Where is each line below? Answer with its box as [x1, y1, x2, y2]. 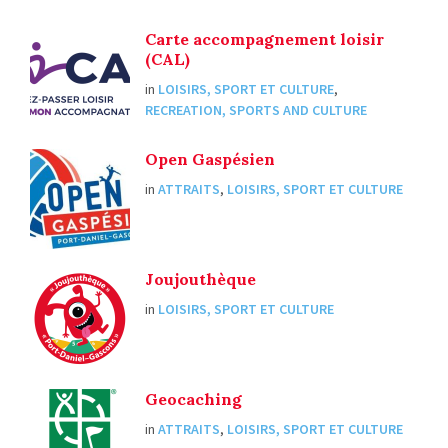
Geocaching [145, 389, 242, 410]
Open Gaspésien [145, 149, 275, 170]
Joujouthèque [145, 269, 256, 290]
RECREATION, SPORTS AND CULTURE [145, 101, 367, 120]
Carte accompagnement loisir [145, 29, 384, 50]
